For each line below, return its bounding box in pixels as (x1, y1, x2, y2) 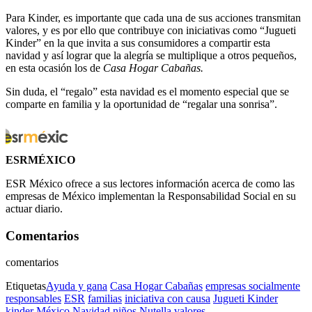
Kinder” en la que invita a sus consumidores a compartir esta (6, 37, 270, 49)
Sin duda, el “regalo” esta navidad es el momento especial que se (6, 86, 289, 97)
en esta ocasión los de (6, 62, 100, 74)
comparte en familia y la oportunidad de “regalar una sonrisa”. (6, 98, 277, 110)
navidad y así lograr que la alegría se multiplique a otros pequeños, (6, 49, 297, 61)
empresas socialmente (205, 280, 300, 292)
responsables (6, 292, 61, 305)
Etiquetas (6, 280, 46, 292)
